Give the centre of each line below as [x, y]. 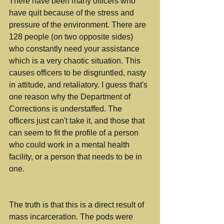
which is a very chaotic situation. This [76, 61]
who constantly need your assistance [75, 49]
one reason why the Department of [71, 97]
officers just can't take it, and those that [78, 121]
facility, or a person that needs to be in [76, 157]
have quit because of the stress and [72, 13]
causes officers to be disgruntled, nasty [78, 73]
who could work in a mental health [70, 145]
